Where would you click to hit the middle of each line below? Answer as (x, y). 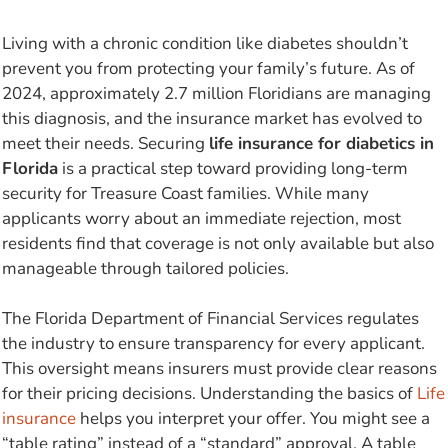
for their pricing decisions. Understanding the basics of (209, 394)
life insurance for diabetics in (321, 143)
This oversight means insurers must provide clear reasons (219, 369)
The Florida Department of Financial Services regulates (210, 319)
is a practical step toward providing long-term (233, 168)
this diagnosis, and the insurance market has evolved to (212, 118)
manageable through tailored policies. (145, 268)
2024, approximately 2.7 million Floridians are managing (216, 93)
